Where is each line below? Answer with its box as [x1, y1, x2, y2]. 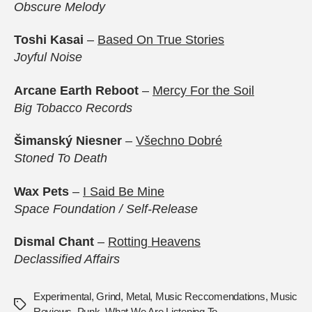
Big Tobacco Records [14, 100, 132, 115]
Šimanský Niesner [14, 134, 122, 148]
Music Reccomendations [155, 290, 265, 303]
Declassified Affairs [14, 252, 120, 267]
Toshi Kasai [14, 33, 87, 47]
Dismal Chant [14, 235, 97, 249]
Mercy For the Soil [153, 83, 254, 97]
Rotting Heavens [108, 235, 201, 249]
